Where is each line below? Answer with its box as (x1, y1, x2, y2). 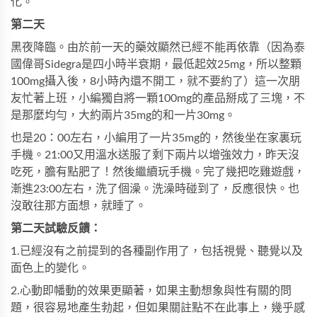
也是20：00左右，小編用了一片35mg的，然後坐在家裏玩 (11, 132, 301, 144)
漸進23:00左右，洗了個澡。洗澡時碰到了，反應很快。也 (11, 183, 299, 195)
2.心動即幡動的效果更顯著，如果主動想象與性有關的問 (11, 285, 292, 296)
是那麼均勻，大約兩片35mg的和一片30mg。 (11, 110, 236, 121)
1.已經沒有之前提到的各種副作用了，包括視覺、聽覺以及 (11, 246, 303, 257)
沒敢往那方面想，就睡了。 (11, 200, 146, 212)
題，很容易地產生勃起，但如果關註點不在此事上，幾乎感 (11, 302, 305, 313)
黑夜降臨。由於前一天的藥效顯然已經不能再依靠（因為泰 (11, 42, 305, 53)
